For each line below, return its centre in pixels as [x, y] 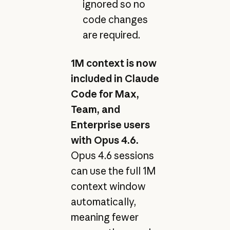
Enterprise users [110, 125]
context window [108, 187]
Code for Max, [105, 94]
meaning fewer [104, 217]
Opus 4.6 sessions [112, 156]
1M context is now [113, 63]
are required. [111, 35]
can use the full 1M [113, 171]
